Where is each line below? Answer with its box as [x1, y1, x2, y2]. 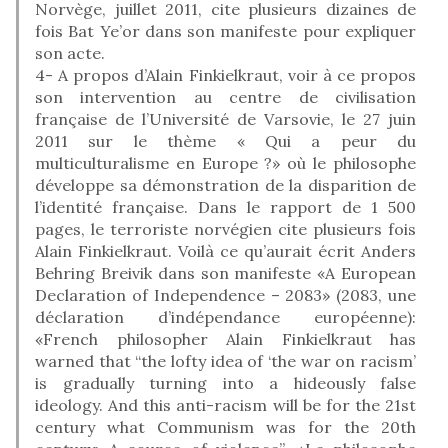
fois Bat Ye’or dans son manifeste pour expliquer [35, 20, 416, 41]
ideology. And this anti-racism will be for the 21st [35, 394, 416, 415]
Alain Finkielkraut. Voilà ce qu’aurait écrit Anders [35, 240, 416, 261]
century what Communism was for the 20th [35, 416, 416, 437]
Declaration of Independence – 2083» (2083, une [35, 284, 416, 305]
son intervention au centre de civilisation [35, 86, 416, 107]
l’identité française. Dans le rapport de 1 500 [35, 196, 416, 217]
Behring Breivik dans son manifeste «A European [35, 262, 416, 283]
